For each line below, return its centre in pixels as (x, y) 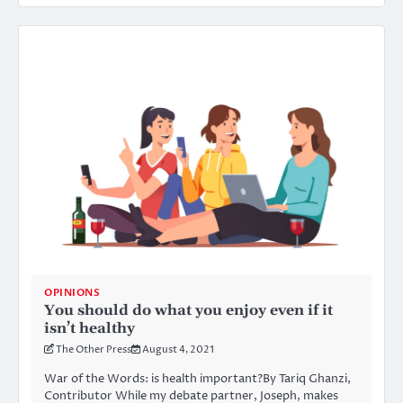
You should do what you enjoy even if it (188, 310)
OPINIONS (72, 292)
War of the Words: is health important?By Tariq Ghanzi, (197, 378)
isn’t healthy (90, 328)
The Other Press (94, 349)
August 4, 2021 (178, 349)
